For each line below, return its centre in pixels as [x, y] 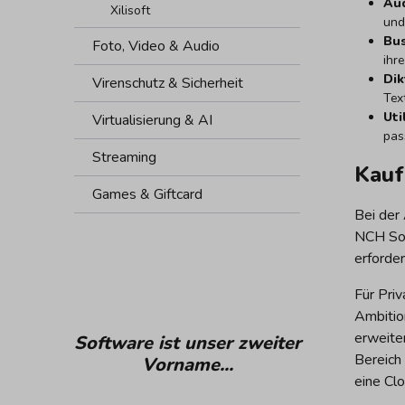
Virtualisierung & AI [152, 120]
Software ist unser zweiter [187, 343]
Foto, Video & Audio [156, 46]
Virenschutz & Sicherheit [168, 83]
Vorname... [187, 364]
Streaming [124, 157]
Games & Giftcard [147, 194]
